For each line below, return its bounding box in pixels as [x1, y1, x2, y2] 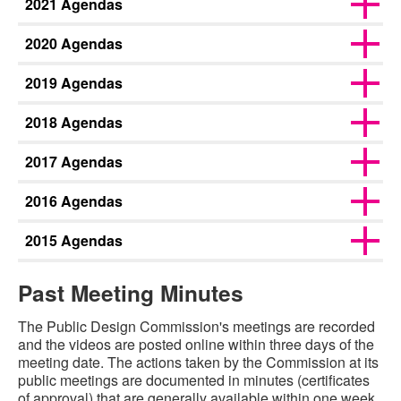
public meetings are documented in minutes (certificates [18, 370, 370, 391]
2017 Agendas [25, 151, 123, 172]
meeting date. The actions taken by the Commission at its [18, 352, 379, 373]
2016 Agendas [25, 191, 123, 211]
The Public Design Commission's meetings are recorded [18, 316, 375, 337]
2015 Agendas [25, 230, 123, 251]
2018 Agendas [25, 112, 123, 132]
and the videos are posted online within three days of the [18, 334, 374, 355]
